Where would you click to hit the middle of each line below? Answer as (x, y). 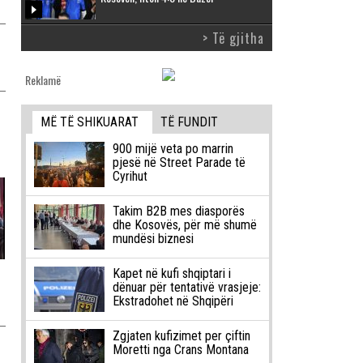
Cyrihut (130, 177)
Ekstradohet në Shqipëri (173, 301)
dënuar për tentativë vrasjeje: (186, 288)
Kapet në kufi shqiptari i (171, 274)
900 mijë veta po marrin (173, 149)
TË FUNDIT (190, 122)
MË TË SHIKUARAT (90, 122)
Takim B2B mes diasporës (178, 211)
